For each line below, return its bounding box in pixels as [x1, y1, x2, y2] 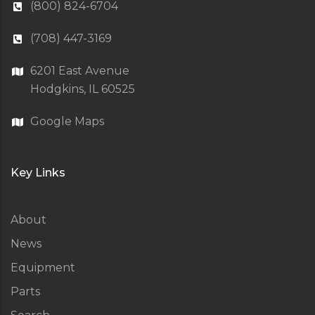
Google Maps [30, 115, 104, 128]
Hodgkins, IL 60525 [30, 82, 135, 96]
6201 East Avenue [30, 64, 129, 77]
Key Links [11, 166, 65, 179]
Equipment [11, 261, 75, 274]
